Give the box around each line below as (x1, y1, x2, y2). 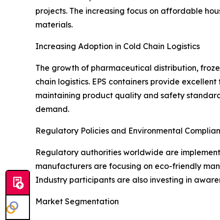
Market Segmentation (35, 196, 119, 207)
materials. (35, 20, 73, 30)
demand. (35, 104, 69, 114)
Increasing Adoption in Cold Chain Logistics (35, 41, 200, 52)
